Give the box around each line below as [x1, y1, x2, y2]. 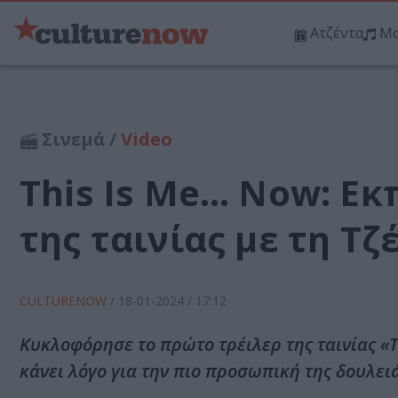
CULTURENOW [20, 292, 110, 310]
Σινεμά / [37, 127, 121, 152]
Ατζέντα [310, 23, 363, 44]
